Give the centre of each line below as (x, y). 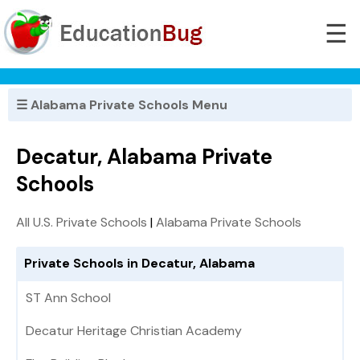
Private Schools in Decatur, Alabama (139, 264)
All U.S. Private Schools (82, 223)
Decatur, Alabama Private (144, 157)
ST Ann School (68, 298)
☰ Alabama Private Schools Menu (122, 105)
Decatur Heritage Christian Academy (134, 331)
